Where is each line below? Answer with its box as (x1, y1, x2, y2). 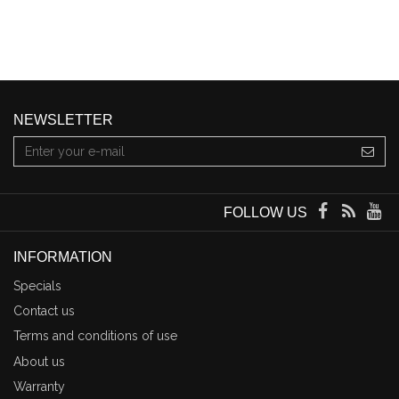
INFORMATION (13, 248, 112, 265)
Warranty (13, 379, 65, 395)
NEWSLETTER (13, 111, 113, 127)
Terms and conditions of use (13, 329, 177, 344)
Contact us (13, 304, 75, 319)
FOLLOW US (224, 204, 308, 220)
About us (13, 354, 65, 369)
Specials (13, 278, 61, 293)
